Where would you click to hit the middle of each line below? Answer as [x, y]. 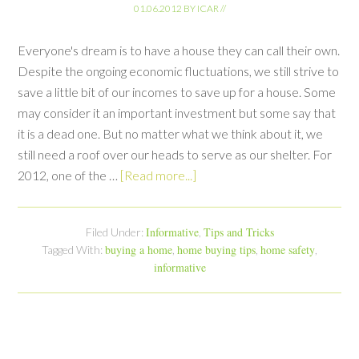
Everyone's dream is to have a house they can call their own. [179, 50]
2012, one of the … [69, 175]
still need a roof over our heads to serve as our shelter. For [175, 154]
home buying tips [216, 249]
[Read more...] [159, 175]
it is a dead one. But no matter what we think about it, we [171, 133]
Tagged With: [73, 249]
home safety [288, 249]
